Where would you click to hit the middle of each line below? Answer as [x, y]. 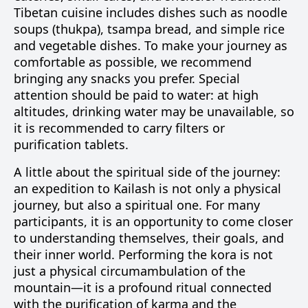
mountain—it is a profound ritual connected [143, 287]
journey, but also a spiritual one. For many [137, 205]
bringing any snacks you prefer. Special [127, 78]
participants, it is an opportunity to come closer [153, 221]
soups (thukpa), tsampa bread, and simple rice [149, 29]
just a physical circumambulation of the [130, 271]
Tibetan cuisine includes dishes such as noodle [151, 12]
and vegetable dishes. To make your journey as [151, 45]
